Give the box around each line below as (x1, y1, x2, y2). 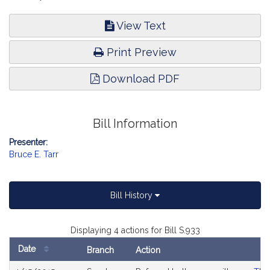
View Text (113, 19, 166, 32)
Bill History (110, 190, 155, 200)
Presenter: (9, 137, 48, 147)
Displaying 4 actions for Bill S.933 (70, 225, 200, 235)
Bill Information (93, 117, 177, 131)
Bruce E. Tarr (9, 149, 58, 159)
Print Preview (104, 46, 177, 58)
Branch (87, 245, 114, 255)
